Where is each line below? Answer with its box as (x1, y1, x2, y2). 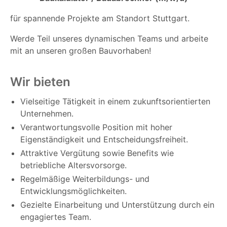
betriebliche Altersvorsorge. (20, 160, 127, 171)
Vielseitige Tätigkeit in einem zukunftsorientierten (20, 96, 210, 107)
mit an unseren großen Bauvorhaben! (10, 46, 151, 56)
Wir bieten (10, 74, 70, 90)
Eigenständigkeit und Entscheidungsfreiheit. (20, 134, 188, 145)
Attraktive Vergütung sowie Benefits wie (20, 148, 174, 159)
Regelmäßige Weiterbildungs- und (20, 174, 149, 184)
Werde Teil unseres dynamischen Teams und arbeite (10, 33, 208, 44)
